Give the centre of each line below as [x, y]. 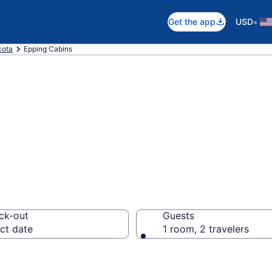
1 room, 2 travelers [206, 229]
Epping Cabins [48, 49]
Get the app [192, 22]
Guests [178, 216]
